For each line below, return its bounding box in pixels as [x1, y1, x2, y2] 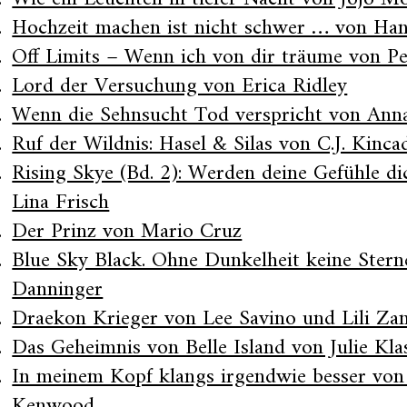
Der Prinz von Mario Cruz [12, 213, 243, 251]
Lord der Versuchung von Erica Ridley [12, 67, 348, 105]
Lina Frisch [12, 184, 110, 222]
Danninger [12, 271, 104, 309]
